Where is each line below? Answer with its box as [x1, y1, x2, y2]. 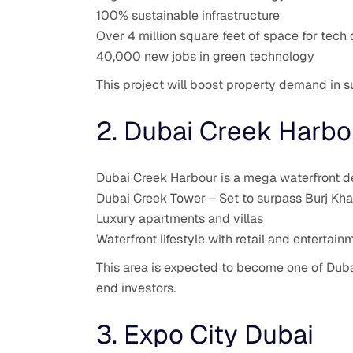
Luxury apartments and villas [96, 210, 263, 227]
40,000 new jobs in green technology [96, 47, 314, 65]
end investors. [96, 279, 176, 296]
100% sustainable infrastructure [96, 6, 280, 24]
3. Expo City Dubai [96, 317, 314, 351]
